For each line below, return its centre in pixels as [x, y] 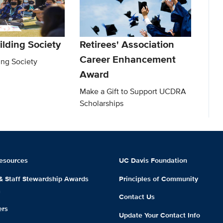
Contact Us [137, 197]
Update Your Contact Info [159, 215]
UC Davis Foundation [153, 160]
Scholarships [102, 103]
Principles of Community [158, 178]
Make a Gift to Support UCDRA [133, 91]
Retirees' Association [127, 44]
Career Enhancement [128, 59]
